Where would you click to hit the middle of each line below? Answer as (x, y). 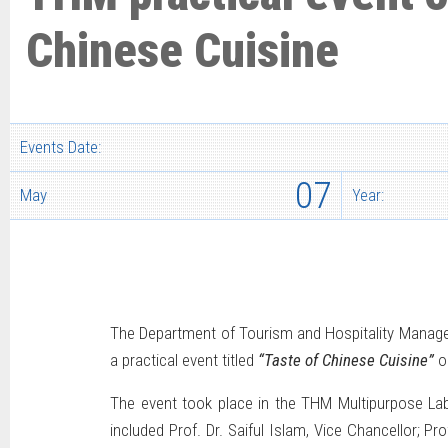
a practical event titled (184, 360)
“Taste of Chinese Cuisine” (346, 360)
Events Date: (60, 147)
